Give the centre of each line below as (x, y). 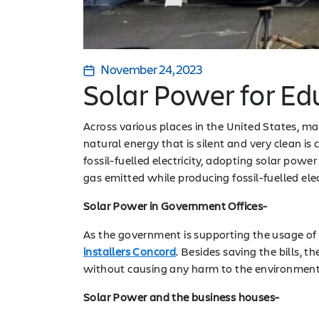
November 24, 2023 (151, 69)
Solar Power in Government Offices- (176, 205)
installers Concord (130, 251)
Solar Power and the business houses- (182, 296)
